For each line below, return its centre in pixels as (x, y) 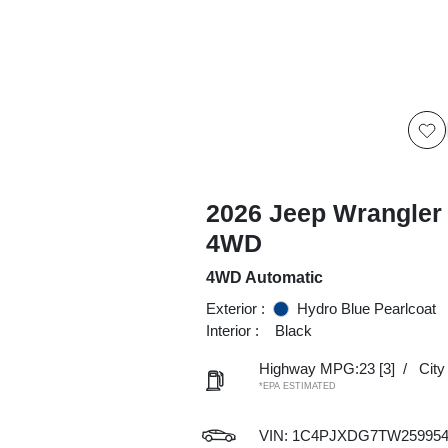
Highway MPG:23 (316, 368)
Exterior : (235, 308)
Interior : (232, 330)
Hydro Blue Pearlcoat (366, 308)
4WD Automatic (264, 277)
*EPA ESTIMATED (297, 386)
